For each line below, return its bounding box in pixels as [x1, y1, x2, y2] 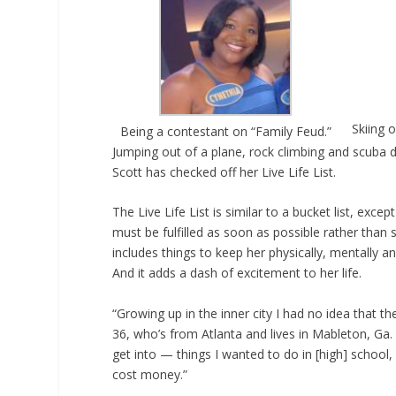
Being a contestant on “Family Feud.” [119, 122, 331, 140]
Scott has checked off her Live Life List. [112, 163, 337, 180]
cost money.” [112, 365, 188, 383]
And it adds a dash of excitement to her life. [112, 264, 362, 282]
